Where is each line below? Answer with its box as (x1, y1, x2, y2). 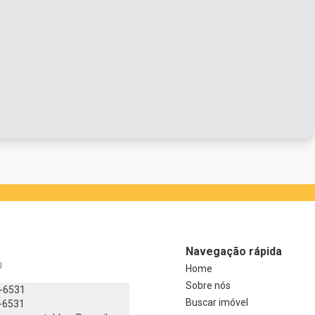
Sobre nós (186, 280, 231, 292)
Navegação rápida (186, 245, 282, 259)
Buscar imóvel (186, 297, 248, 309)
